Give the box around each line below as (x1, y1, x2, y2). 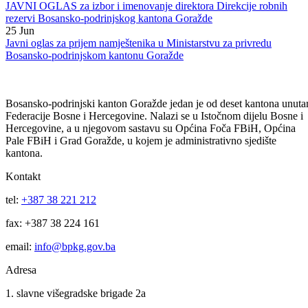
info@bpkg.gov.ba (34, 240, 115, 252)
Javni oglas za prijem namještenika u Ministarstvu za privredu (5, 36, 272, 49)
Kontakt (5, 170, 41, 182)
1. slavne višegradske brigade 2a (5, 287, 146, 299)
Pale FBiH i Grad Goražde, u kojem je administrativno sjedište (5, 134, 276, 146)
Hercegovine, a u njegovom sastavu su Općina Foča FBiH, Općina (5, 122, 296, 134)
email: (5, 240, 34, 252)
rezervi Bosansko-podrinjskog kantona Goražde (5, 12, 212, 24)
